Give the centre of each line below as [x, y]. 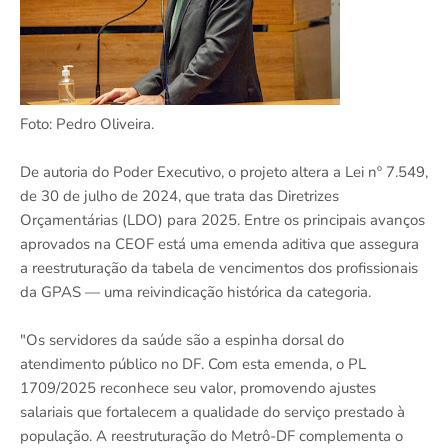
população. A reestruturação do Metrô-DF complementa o [211, 435]
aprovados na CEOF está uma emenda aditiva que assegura [219, 243]
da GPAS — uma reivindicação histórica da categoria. [195, 291]
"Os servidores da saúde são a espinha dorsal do [182, 339]
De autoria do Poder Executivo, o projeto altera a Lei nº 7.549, [224, 171]
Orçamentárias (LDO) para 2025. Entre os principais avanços [222, 219]
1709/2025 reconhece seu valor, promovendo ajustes [198, 387]
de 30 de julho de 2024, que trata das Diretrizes [179, 195]
